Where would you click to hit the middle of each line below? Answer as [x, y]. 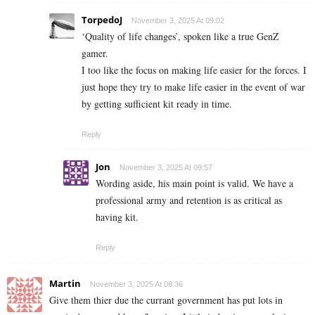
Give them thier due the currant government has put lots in [166, 300]
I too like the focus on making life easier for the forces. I [194, 70]
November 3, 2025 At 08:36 [136, 284]
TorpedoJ [102, 19]
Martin [65, 283]
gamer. [95, 53]
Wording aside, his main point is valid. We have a [194, 183]
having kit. [117, 217]
